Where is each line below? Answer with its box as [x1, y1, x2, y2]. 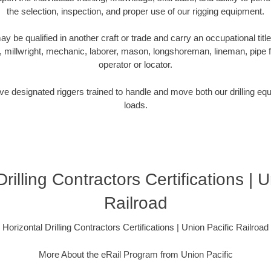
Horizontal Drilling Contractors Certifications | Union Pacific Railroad [2, 222, 269, 233]
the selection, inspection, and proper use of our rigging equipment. [7, 5, 264, 16]
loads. [123, 99, 148, 110]
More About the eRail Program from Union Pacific [38, 249, 233, 260]
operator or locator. [99, 59, 172, 70]
